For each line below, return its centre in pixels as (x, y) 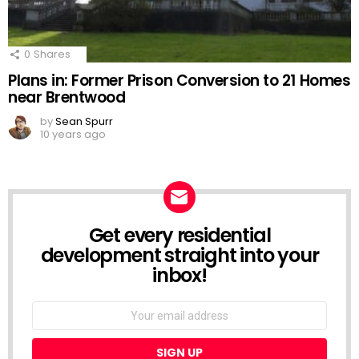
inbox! (179, 275)
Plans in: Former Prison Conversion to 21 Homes (179, 80)
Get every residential (179, 235)
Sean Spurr (84, 121)
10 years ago (73, 134)
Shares (52, 54)
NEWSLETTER (76, 233)
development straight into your (179, 255)
